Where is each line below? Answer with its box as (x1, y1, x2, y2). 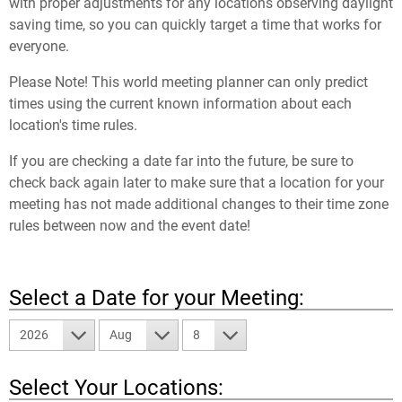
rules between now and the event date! (9, 217, 250, 234)
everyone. (9, 38, 69, 55)
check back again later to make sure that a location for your (9, 174, 384, 191)
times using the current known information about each (9, 95, 352, 112)
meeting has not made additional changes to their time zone (9, 196, 389, 213)
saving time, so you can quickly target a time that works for (9, 16, 381, 33)
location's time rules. (9, 117, 137, 134)
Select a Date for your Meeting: (9, 285, 304, 310)
